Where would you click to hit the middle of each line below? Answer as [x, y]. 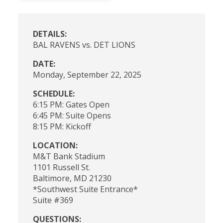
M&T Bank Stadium [69, 156]
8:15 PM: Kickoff [62, 126]
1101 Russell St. [61, 167]
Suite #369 [53, 200]
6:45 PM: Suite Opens [72, 115]
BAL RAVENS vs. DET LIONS [84, 45]
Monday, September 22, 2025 [87, 74]
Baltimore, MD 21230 [72, 178]
